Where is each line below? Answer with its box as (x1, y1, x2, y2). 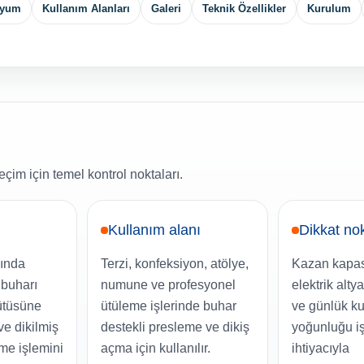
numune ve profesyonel (101, 278, 236, 292)
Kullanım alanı (108, 222, 201, 239)
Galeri (151, 2, 181, 15)
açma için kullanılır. (101, 341, 211, 356)
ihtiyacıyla (291, 341, 349, 356)
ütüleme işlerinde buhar (101, 299, 237, 314)
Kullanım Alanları (42, 2, 130, 15)
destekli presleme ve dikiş (101, 320, 250, 335)
